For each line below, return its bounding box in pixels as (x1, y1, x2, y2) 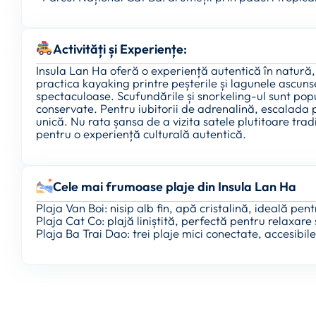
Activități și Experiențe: (53, 41, 187, 58)
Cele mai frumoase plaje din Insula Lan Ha (53, 178, 296, 195)
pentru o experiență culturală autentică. (36, 126, 246, 142)
